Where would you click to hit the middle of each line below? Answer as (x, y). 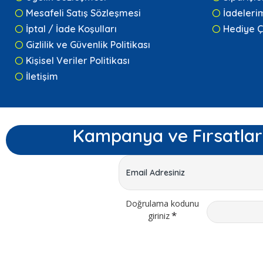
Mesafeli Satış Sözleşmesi (83, 13)
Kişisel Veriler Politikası (78, 61)
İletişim (42, 77)
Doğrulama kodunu (163, 204)
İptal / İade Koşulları (71, 29)
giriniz (159, 216)
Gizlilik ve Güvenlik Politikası (88, 45)
